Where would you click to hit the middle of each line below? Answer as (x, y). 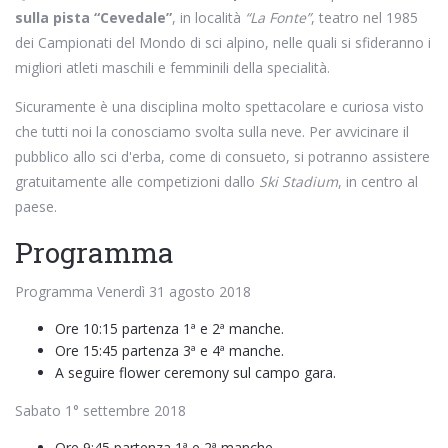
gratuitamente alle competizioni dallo (137, 181)
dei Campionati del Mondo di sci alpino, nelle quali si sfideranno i (223, 42)
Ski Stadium (298, 181)
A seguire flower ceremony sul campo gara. (195, 372)
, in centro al (378, 181)
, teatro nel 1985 (364, 17)
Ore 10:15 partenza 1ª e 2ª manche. (169, 328)
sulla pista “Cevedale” (93, 17)
